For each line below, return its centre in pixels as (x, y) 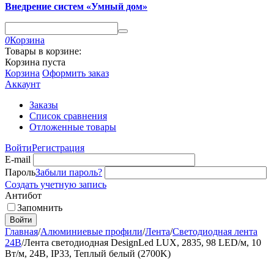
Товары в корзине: (43, 51)
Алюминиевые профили (91, 231)
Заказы (44, 105)
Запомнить (40, 208)
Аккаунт (23, 84)
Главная (21, 231)
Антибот (23, 195)
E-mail (18, 159)
